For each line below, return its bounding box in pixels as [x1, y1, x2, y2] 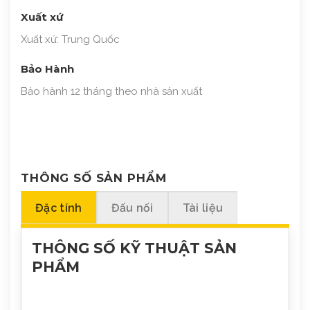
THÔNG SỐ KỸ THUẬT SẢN [32, 239, 237, 257]
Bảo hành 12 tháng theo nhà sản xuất [21, 84, 202, 98]
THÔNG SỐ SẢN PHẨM [21, 171, 167, 185]
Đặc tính [35, 201, 82, 215]
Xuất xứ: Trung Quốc [21, 33, 120, 46]
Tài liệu [182, 201, 224, 215]
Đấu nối [111, 201, 154, 215]
